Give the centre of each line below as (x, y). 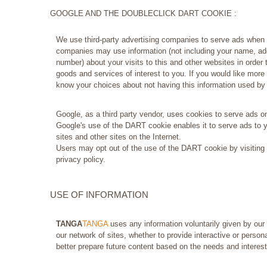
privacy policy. (81, 160)
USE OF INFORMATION (99, 195)
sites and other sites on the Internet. (119, 137)
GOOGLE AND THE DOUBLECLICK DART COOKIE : (143, 14)
